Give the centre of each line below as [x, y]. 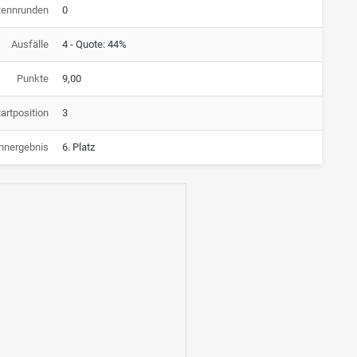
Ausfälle [29, 44]
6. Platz [78, 147]
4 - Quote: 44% [94, 44]
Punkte [32, 78]
